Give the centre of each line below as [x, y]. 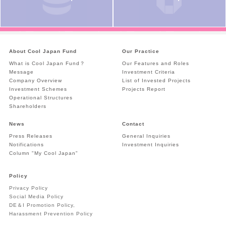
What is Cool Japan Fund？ [47, 64]
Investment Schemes [38, 89]
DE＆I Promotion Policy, [42, 205]
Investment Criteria [148, 72]
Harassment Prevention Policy [51, 214]
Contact [133, 124]
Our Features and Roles [155, 64]
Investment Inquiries [150, 145]
